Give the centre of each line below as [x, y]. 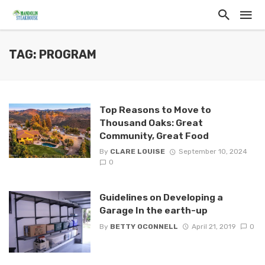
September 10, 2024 [213, 152]
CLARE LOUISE [137, 152]
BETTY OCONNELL [144, 226]
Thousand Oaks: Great [151, 123]
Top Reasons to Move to [155, 110]
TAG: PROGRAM [53, 55]
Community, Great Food [154, 136]
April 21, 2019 [214, 226]
